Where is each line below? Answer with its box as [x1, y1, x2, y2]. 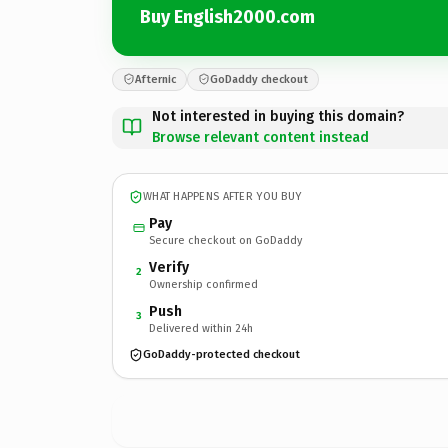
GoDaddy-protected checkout [143, 348, 300, 361]
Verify [149, 258, 189, 276]
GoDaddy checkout [210, 72, 308, 86]
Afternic [135, 72, 176, 86]
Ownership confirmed [149, 277, 258, 291]
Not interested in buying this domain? [152, 107, 404, 125]
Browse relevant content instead [152, 128, 369, 146]
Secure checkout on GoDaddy [149, 233, 302, 247]
